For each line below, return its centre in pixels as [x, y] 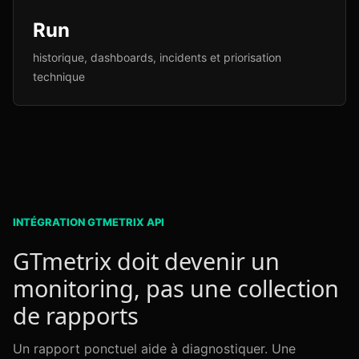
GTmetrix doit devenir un [146, 261]
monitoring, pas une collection [176, 288]
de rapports [76, 315]
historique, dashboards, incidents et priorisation [157, 57]
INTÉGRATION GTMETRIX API [89, 222]
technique [59, 77]
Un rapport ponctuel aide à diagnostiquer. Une [154, 349]
